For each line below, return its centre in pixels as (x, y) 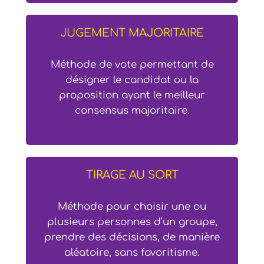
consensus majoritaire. (132, 110)
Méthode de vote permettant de (132, 64)
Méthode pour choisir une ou (132, 206)
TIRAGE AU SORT (132, 175)
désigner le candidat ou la (132, 80)
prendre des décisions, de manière (132, 237)
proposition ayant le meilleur (132, 95)
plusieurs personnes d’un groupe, (132, 222)
